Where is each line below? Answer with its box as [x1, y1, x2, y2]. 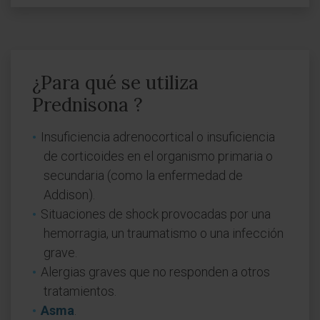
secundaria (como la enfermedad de [44, 168, 243, 183]
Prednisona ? [32, 93, 143, 116]
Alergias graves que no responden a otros [41, 264, 270, 279]
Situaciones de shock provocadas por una [41, 206, 271, 221]
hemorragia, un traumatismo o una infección [44, 226, 284, 241]
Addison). [44, 187, 95, 202]
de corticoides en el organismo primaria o [44, 149, 273, 164]
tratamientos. [44, 284, 116, 299]
